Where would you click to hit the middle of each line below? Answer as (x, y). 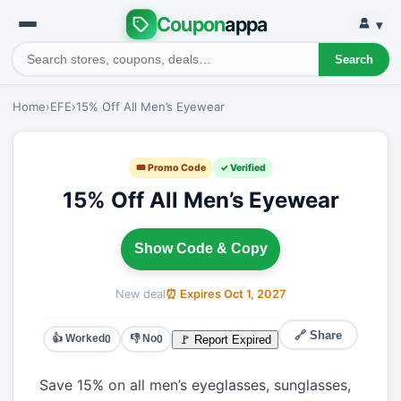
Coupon (191, 24)
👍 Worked (79, 339)
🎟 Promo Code (171, 167)
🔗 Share (319, 335)
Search (354, 59)
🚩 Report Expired (226, 339)
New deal (140, 294)
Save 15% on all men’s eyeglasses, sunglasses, (195, 385)
